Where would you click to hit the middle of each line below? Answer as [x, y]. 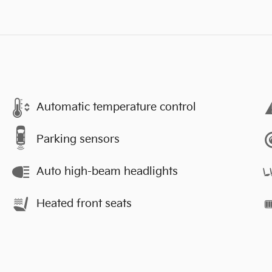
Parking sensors [78, 139]
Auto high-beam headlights [107, 172]
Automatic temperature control [116, 107]
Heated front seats [84, 204]
